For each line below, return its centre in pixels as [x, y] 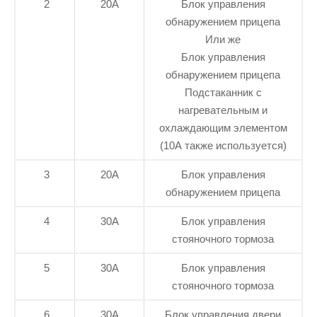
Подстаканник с [223, 93]
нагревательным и [223, 110]
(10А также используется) [223, 146]
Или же [223, 40]
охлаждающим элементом [223, 128]
